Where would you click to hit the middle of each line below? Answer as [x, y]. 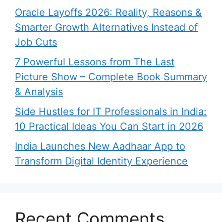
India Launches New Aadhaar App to [100, 146]
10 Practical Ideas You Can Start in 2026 [109, 126]
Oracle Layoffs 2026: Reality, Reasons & [108, 12]
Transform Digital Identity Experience [101, 161]
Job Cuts [36, 42]
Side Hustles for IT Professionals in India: [111, 111]
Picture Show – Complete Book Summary [111, 77]
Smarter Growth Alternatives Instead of [106, 27]
